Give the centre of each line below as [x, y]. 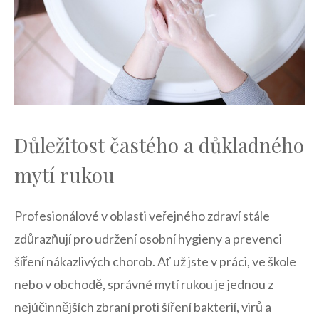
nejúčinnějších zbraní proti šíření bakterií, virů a [143, 307]
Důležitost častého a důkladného [159, 145]
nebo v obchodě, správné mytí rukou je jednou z [144, 284]
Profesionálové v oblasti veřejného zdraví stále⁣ [142, 216]
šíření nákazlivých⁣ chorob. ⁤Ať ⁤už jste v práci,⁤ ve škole [155, 261]
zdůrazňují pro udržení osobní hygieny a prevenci [148, 239]
